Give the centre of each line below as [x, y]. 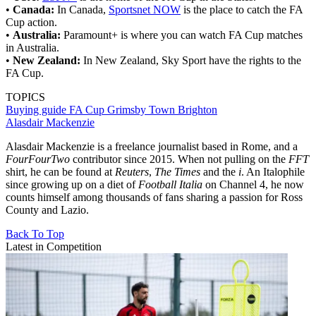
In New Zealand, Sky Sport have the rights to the [191, 60]
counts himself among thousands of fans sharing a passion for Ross [154, 197]
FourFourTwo [39, 159]
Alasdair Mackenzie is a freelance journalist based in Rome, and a [152, 146]
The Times [177, 171]
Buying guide [37, 109]
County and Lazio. [49, 209]
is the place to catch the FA [242, 9]
